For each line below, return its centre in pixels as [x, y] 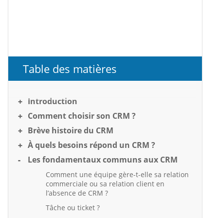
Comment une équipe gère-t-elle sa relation [117, 174]
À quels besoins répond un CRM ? [91, 145]
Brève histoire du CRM [71, 130]
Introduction [53, 101]
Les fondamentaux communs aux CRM [103, 160]
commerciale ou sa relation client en [105, 184]
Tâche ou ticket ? [73, 208]
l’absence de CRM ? [77, 193]
